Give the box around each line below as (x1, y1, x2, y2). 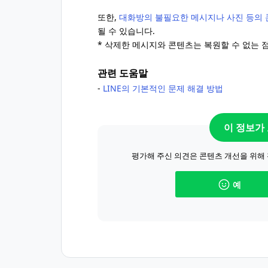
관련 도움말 (98, 66, 148, 80)
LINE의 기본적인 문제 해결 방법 (103, 83, 223, 94)
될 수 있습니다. (98, 25, 155, 36)
